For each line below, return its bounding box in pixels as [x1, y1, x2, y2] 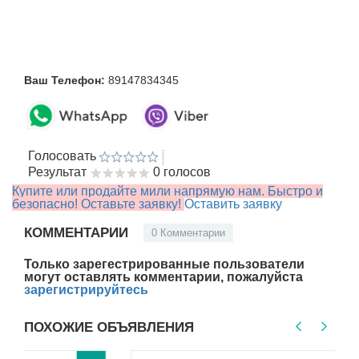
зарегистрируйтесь [24, 283, 148, 297]
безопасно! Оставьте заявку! [12, 197, 184, 212]
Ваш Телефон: [24, 74, 105, 87]
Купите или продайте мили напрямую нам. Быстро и [12, 184, 323, 199]
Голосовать [28, 149, 96, 163]
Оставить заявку [184, 197, 282, 212]
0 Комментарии [151, 227, 225, 240]
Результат [28, 165, 87, 179]
